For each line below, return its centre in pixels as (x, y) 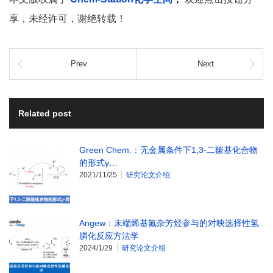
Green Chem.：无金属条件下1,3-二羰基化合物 (168, 150)
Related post (45, 113)
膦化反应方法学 (109, 236)
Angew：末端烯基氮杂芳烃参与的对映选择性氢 (169, 223)
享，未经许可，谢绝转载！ (68, 18)
